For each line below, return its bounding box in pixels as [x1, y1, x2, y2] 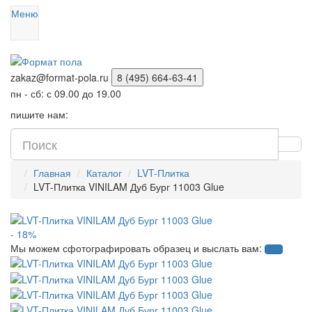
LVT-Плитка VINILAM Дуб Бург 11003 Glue [33, 180, 224, 194]
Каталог [86, 166, 122, 180]
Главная [33, 166, 71, 180]
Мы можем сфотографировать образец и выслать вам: [10, 241, 262, 255]
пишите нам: [10, 107, 77, 121]
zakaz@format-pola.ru [10, 70, 109, 84]
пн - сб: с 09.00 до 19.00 [10, 86, 121, 100]
